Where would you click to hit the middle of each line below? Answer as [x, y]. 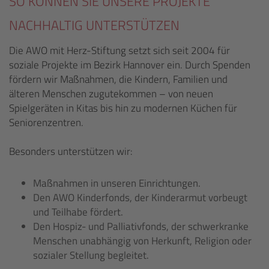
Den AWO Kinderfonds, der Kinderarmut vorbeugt [140, 198]
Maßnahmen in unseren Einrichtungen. [117, 183]
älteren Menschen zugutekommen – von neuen [111, 94]
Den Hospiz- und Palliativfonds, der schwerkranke [141, 226]
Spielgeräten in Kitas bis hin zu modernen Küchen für [123, 108]
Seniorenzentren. [46, 122]
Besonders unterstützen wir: [71, 151]
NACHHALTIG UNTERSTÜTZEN [94, 25]
